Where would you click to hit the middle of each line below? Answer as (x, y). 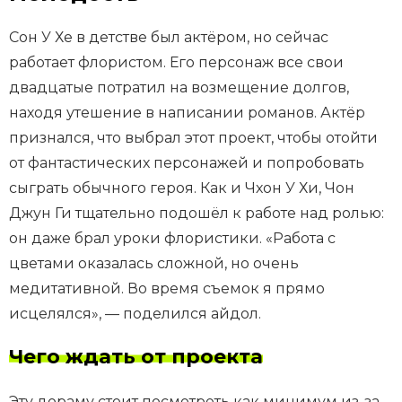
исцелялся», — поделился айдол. (135, 314)
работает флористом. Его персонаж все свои (176, 63)
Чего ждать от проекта (136, 357)
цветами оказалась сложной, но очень (154, 264)
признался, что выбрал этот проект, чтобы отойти (193, 138)
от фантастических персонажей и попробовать (187, 163)
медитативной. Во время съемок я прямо (167, 289)
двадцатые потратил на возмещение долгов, (179, 88)
